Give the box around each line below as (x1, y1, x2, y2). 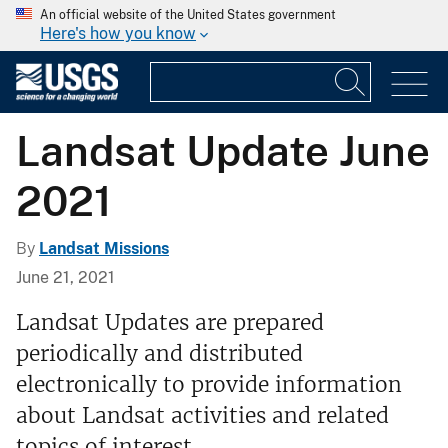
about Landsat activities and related (16, 401, 389, 429)
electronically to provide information (16, 370, 402, 398)
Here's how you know (40, 24, 196, 43)
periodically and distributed (16, 339, 303, 367)
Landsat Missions (39, 238, 169, 258)
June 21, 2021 (16, 267, 115, 287)
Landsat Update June (16, 125, 430, 175)
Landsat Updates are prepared (16, 308, 324, 336)
